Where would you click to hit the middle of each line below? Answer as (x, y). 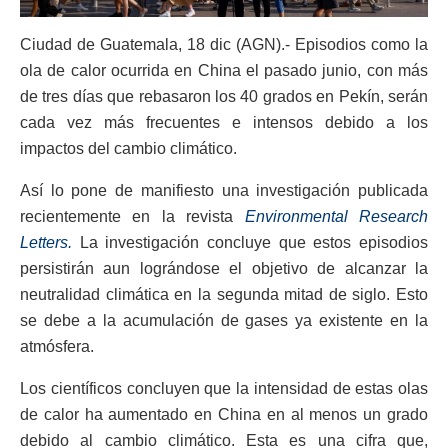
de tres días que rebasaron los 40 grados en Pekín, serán (224, 97)
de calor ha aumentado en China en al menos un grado (224, 415)
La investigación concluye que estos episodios (250, 243)
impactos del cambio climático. (128, 149)
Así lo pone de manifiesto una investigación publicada (224, 191)
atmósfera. (57, 347)
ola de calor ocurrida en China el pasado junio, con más (224, 71)
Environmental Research (331, 217)
